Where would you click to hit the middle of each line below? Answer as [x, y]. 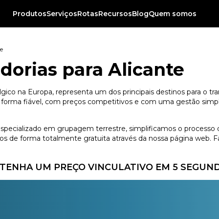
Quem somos [173, 14]
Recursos [115, 14]
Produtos [30, 14]
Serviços [62, 14]
